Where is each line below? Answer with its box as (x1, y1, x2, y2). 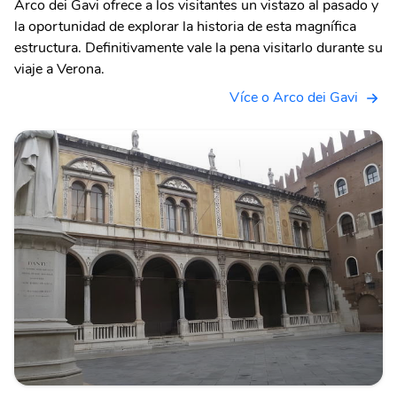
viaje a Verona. (14, 58, 105, 79)
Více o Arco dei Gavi (230, 87, 358, 107)
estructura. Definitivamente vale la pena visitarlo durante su (14, 37, 383, 58)
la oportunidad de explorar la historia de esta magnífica (14, 16, 356, 36)
